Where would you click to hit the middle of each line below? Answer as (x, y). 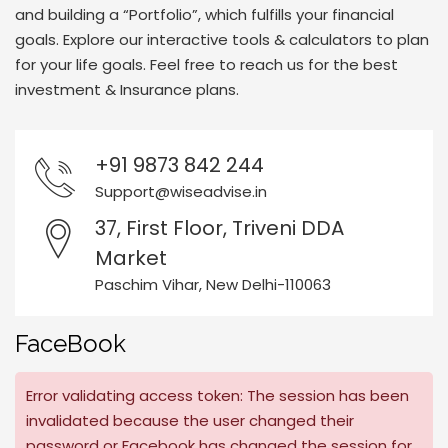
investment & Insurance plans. (127, 89)
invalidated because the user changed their (190, 420)
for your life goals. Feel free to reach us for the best (206, 64)
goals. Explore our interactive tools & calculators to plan (222, 39)
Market (131, 258)
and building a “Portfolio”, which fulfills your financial (204, 14)
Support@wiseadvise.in (181, 191)
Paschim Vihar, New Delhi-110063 (213, 284)
